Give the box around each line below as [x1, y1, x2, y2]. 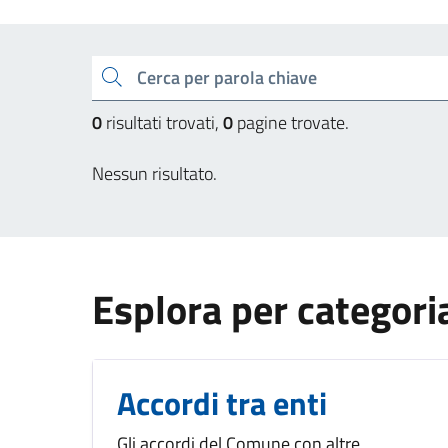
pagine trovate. [233, 108, 349, 136]
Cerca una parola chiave [100, 56, 112, 81]
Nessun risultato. [92, 159, 217, 187]
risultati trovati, [102, 108, 223, 136]
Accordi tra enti [117, 378, 327, 427]
